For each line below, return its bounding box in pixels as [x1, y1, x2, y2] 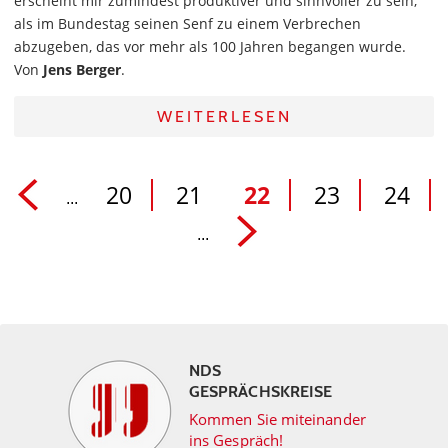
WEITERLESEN [156, 107, 292, 127]
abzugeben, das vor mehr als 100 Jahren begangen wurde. [14, 37, 406, 57]
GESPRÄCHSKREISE [189, 382, 333, 402]
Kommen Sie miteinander [189, 409, 366, 430]
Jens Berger [43, 60, 121, 80]
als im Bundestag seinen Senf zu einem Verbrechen [14, 14, 361, 34]
